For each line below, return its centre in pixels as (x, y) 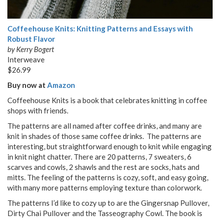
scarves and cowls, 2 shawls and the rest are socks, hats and (103, 167)
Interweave (26, 59)
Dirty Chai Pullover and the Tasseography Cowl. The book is (105, 213)
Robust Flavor (31, 39)
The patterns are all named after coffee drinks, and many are (105, 125)
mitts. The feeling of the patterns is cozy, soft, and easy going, (108, 177)
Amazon (61, 85)
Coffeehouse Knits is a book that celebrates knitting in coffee (107, 100)
